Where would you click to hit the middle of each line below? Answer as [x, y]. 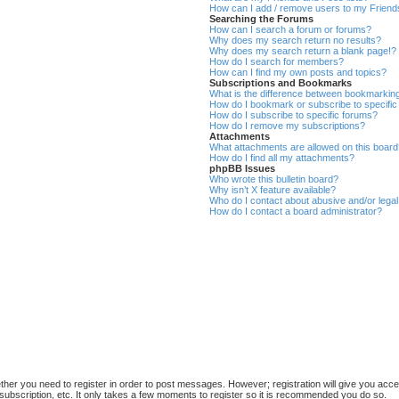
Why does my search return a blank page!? [303, 51]
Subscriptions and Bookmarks [281, 83]
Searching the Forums [262, 19]
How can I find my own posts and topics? [298, 73]
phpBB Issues [243, 169]
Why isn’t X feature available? [273, 190]
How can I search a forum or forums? [291, 30]
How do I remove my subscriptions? [288, 126]
